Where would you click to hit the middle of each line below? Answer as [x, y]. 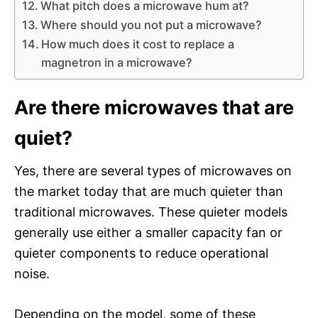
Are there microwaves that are [154, 107]
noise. [32, 273]
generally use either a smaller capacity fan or [148, 232]
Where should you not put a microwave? [152, 24]
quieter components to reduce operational [141, 253]
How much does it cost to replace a [138, 44]
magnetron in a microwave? [117, 62]
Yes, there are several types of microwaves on [153, 170]
